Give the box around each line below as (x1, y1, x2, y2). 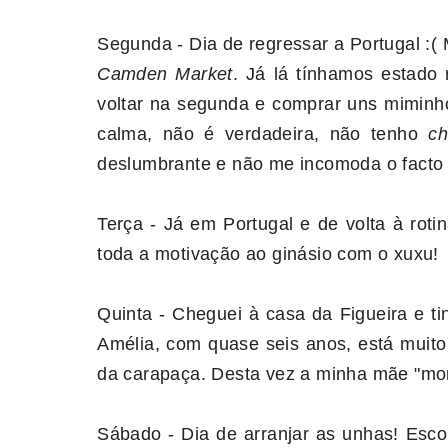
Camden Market (97, 64, 233, 84)
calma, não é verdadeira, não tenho (97, 124, 429, 144)
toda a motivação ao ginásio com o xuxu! (97, 244, 439, 264)
